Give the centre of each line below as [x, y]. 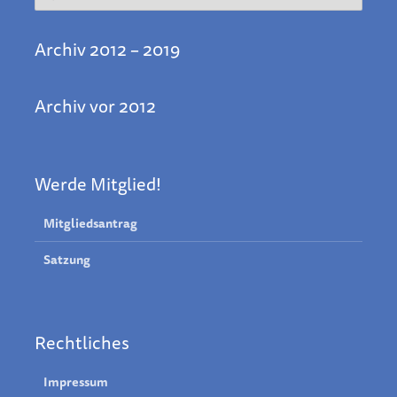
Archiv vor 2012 [95, 106]
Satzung [67, 260]
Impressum [76, 382]
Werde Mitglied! [98, 184]
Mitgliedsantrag [90, 224]
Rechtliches [82, 343]
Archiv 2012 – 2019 [108, 50]
